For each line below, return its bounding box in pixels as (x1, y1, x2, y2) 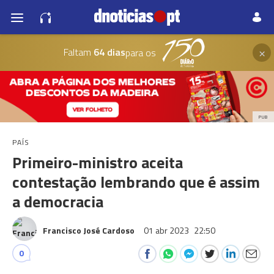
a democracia (12, 190, 103, 213)
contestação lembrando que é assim (12, 170, 260, 194)
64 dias (91, 44, 125, 59)
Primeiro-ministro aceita (12, 150, 183, 174)
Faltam (63, 44, 91, 59)
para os (125, 45, 156, 60)
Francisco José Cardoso (43, 224, 135, 237)
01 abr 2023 (144, 224, 191, 237)
